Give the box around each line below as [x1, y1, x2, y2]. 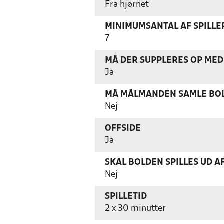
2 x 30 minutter [105, 204, 166, 213]
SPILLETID [105, 192, 147, 201]
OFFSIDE [105, 124, 141, 133]
